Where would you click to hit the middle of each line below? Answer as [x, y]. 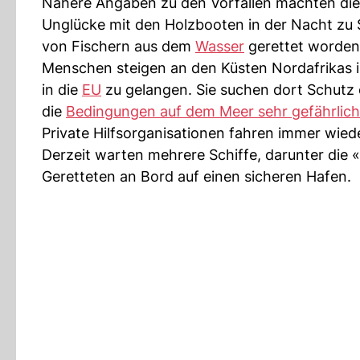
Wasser [220, 46]
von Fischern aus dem [119, 46]
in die [62, 90]
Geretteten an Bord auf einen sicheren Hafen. [196, 176]
